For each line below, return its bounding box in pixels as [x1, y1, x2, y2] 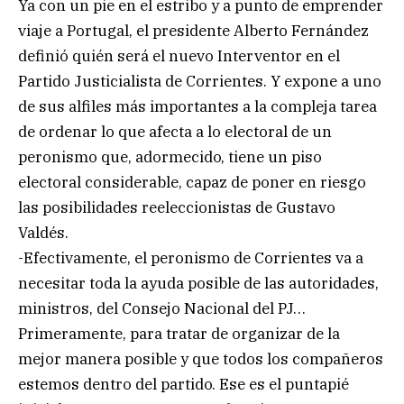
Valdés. [18, 223, 69, 243]
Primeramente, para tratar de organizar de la [18, 324, 340, 344]
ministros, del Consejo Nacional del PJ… [18, 298, 306, 319]
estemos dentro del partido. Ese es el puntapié [18, 374, 349, 395]
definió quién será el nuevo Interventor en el [18, 46, 340, 67]
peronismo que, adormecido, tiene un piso [18, 147, 322, 168]
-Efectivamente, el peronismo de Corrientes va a [18, 248, 363, 269]
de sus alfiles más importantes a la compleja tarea [18, 96, 377, 117]
